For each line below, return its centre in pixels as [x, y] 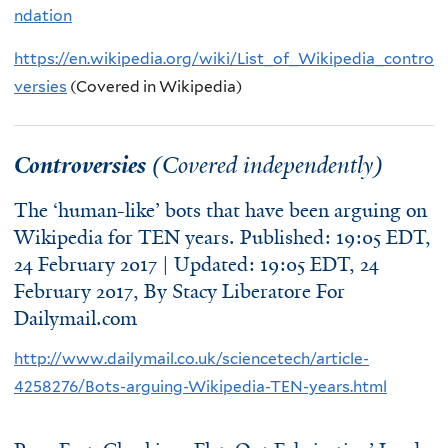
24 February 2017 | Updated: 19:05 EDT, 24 [196, 264]
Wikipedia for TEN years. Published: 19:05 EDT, [222, 237]
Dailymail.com [75, 318]
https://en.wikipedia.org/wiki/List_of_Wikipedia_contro [224, 59]
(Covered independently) [264, 164]
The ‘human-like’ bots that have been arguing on [220, 210]
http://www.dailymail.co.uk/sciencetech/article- [191, 359]
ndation [43, 15]
